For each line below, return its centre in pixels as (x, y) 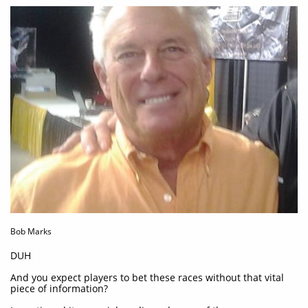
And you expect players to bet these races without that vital (147, 277)
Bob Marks (31, 231)
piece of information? (59, 288)
